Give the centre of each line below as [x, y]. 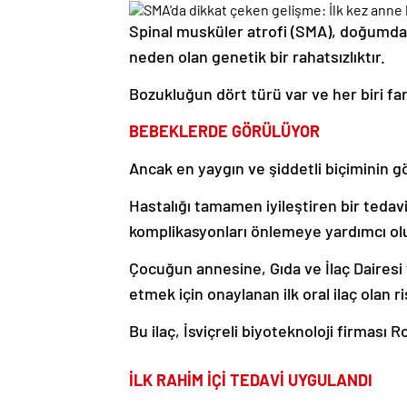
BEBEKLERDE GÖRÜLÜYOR [224, 130]
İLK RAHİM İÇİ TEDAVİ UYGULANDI [251, 379]
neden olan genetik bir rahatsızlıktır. [257, 56]
